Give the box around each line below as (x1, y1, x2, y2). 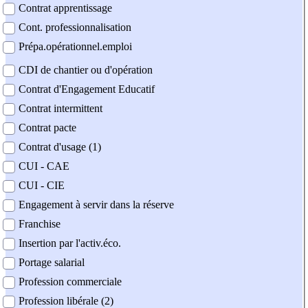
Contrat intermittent (19, 102, 102, 115)
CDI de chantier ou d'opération (19, 64, 153, 76)
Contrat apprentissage (19, 2, 112, 14)
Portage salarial (19, 256, 85, 269)
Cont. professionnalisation (19, 21, 131, 34)
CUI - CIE (19, 179, 65, 192)
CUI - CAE (19, 160, 69, 173)
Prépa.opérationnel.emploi (19, 41, 132, 53)
